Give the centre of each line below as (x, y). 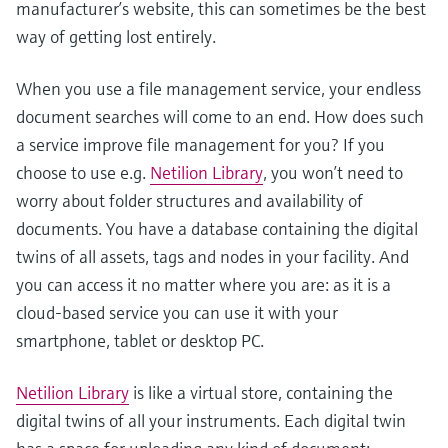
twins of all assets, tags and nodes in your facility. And (212, 256)
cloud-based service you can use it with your (177, 312)
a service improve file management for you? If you (200, 144)
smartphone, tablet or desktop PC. (140, 340)
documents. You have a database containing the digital (217, 228)
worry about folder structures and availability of (189, 200)
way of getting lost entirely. (116, 36)
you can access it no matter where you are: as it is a (203, 284)
